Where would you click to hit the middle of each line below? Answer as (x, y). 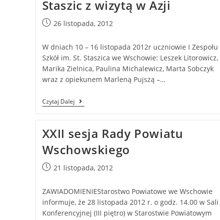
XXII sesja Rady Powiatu (112, 134)
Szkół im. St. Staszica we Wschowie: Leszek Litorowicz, (130, 58)
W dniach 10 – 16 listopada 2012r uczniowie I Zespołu (130, 47)
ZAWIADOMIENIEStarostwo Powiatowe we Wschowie (127, 192)
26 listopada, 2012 (83, 24)
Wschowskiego (86, 150)
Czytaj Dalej (58, 102)
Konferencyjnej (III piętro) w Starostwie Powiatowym (127, 213)
